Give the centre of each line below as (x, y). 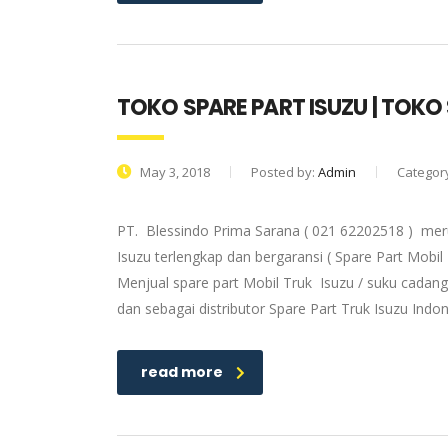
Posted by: (284, 172)
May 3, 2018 (173, 172)
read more (182, 372)
